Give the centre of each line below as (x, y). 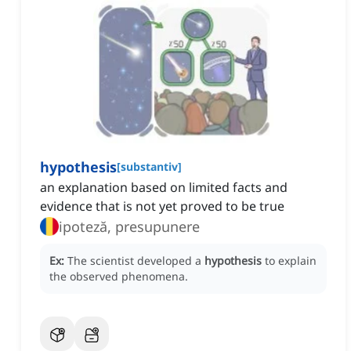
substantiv (149, 167)
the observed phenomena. (119, 277)
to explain (291, 261)
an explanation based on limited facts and (164, 188)
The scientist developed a (136, 261)
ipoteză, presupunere (129, 227)
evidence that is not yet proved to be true (162, 206)
